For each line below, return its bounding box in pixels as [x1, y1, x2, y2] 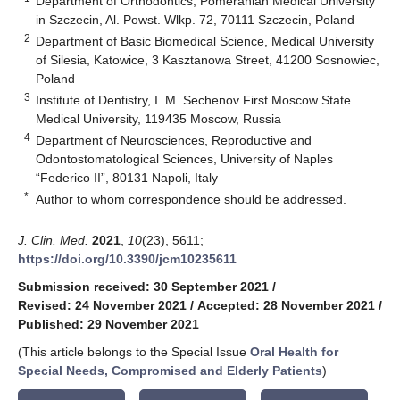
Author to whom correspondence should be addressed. [36, 191, 347, 206]
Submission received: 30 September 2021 [18, 279, 269, 294]
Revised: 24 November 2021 [18, 297, 187, 312]
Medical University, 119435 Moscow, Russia [36, 111, 282, 126]
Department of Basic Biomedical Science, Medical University [36, 33, 375, 48]
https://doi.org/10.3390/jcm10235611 [18, 251, 237, 266]
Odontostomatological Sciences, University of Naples [36, 151, 334, 166]
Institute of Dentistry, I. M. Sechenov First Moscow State [36, 92, 352, 107]
